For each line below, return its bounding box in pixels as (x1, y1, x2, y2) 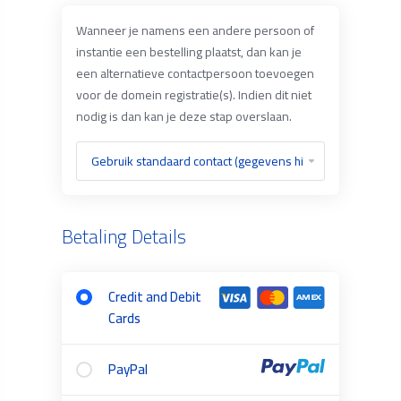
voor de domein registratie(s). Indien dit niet (75, 83, 311, 107)
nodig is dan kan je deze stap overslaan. (75, 105, 292, 128)
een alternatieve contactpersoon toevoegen (75, 62, 314, 85)
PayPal (107, 356, 148, 382)
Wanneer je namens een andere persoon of (75, 19, 314, 42)
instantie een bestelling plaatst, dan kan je (75, 40, 302, 64)
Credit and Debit (107, 284, 201, 310)
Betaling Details (61, 219, 186, 254)
